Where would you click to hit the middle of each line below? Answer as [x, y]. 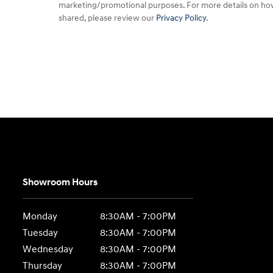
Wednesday [48, 250]
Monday [40, 217]
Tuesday [41, 233]
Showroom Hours [60, 183]
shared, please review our [107, 18]
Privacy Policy [181, 18]
